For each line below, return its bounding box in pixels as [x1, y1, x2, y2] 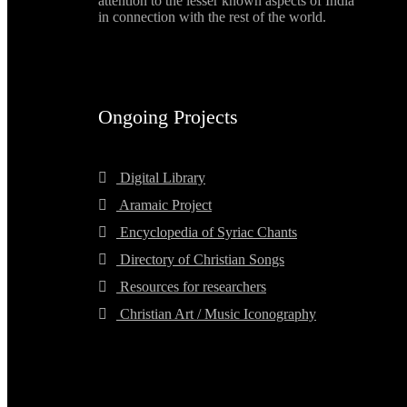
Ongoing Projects [98, 105, 238, 129]
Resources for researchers [116, 279, 266, 295]
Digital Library [116, 170, 205, 186]
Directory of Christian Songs [116, 252, 284, 268]
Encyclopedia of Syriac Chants [116, 224, 297, 241]
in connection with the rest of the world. [98, 9, 326, 25]
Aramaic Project [116, 197, 212, 213]
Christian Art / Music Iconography [116, 306, 316, 323]
